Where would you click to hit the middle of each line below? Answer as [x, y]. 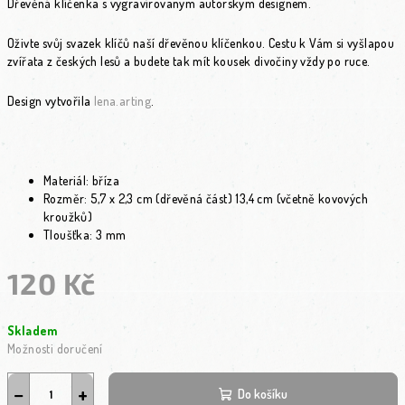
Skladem [33, 330]
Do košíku [263, 394]
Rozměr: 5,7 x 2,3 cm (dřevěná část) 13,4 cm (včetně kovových [206, 198]
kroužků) [68, 217]
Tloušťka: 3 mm [85, 235]
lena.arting [122, 101]
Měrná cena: [39, 315]
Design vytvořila [51, 101]
